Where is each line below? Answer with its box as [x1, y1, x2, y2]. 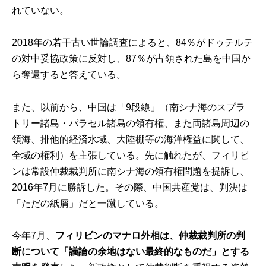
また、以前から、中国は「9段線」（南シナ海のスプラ [12, 102, 246, 112]
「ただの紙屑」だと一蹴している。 [12, 198, 164, 208]
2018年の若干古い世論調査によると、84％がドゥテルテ [12, 37, 254, 48]
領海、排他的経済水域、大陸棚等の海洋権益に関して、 [12, 134, 250, 144]
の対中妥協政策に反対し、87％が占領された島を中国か [12, 53, 251, 64]
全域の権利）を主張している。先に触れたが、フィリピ [12, 150, 250, 160]
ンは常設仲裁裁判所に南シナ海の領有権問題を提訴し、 [12, 166, 250, 176]
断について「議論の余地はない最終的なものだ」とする [12, 246, 250, 256]
